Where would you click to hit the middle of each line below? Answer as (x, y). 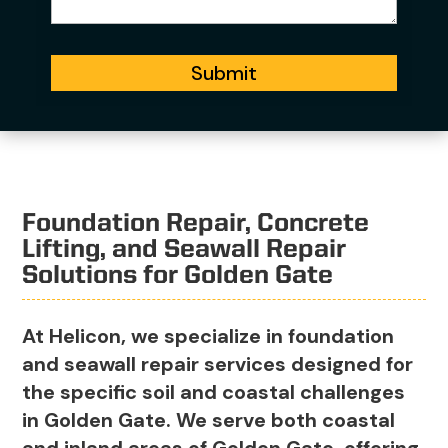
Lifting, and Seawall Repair (184, 250)
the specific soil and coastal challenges (214, 392)
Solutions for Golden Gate (178, 276)
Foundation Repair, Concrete (196, 224)
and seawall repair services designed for (218, 364)
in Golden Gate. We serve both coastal (209, 420)
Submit (224, 73)
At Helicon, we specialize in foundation (208, 336)
